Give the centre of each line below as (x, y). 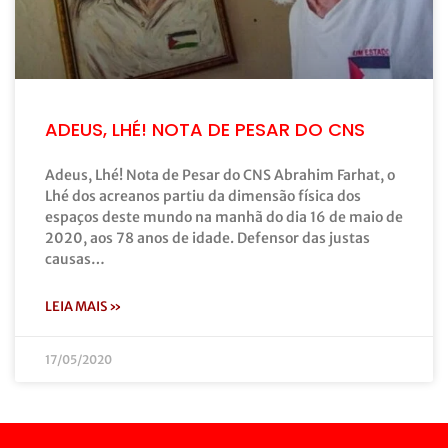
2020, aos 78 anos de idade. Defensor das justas (207, 237)
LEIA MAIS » (83, 306)
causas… (75, 258)
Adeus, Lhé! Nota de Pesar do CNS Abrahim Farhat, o (220, 174)
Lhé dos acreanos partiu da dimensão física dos (203, 195)
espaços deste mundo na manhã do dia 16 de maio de (224, 216)
